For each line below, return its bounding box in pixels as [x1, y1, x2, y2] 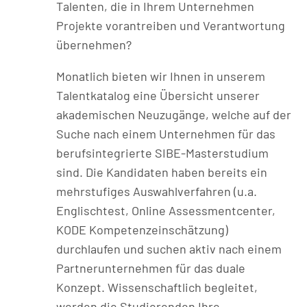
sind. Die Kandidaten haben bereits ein [56, 164, 268, 180]
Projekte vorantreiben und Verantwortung [56, 17, 286, 33]
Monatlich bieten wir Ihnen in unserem [56, 68, 266, 84]
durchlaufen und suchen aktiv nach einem [56, 241, 282, 256]
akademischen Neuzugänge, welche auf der [56, 106, 292, 122]
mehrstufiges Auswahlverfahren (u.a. [56, 183, 258, 199]
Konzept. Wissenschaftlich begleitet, [56, 279, 258, 295]
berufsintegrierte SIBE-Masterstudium [56, 145, 269, 160]
